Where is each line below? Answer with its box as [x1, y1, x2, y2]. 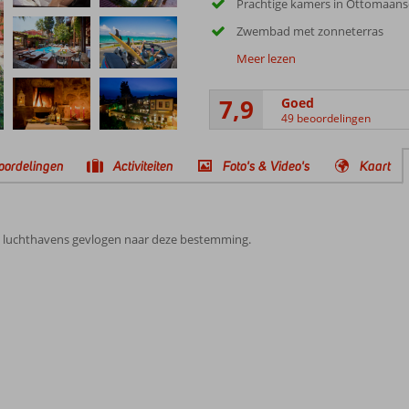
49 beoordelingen [280, 110, 371, 126]
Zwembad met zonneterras [236, 23, 383, 39]
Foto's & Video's [223, 157, 310, 174]
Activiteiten [113, 157, 173, 174]
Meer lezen [236, 50, 296, 67]
